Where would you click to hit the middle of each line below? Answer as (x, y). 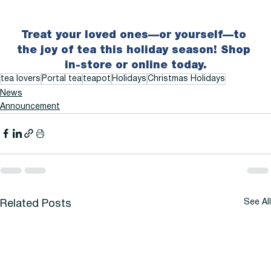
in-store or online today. (135, 65)
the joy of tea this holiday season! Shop (135, 50)
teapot (97, 79)
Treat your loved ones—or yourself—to (135, 35)
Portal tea (62, 79)
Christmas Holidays (186, 79)
